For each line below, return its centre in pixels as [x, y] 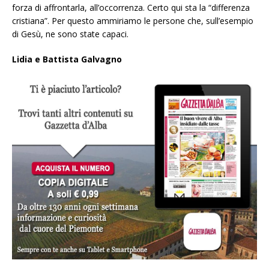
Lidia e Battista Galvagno [67, 59]
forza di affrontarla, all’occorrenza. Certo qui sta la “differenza [131, 7]
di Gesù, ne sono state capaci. [70, 34]
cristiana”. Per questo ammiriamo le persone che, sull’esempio [133, 20]
